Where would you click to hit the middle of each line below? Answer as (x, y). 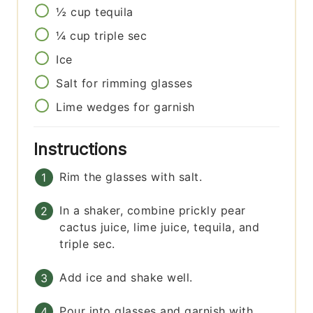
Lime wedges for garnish (125, 107)
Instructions (83, 149)
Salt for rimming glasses (124, 83)
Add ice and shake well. (126, 277)
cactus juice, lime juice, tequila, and (160, 227)
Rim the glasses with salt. (131, 176)
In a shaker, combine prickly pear (153, 210)
